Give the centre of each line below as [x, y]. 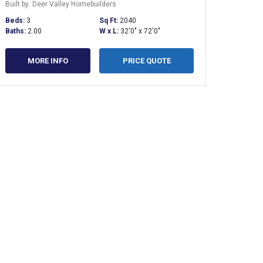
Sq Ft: [110, 20]
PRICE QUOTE [146, 60]
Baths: [16, 31]
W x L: [110, 31]
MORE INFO [48, 60]
